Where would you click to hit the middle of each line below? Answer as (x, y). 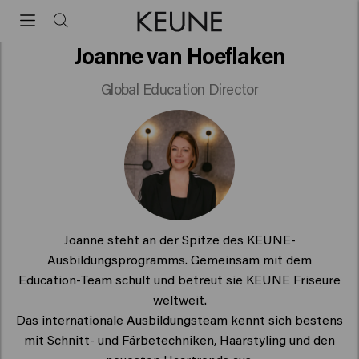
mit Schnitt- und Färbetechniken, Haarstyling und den (179, 339)
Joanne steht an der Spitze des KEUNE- (179, 239)
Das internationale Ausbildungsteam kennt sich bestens (179, 319)
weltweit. (179, 299)
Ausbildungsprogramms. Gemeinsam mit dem (179, 259)
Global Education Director (179, 89)
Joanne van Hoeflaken (179, 55)
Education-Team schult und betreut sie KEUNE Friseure (179, 279)
